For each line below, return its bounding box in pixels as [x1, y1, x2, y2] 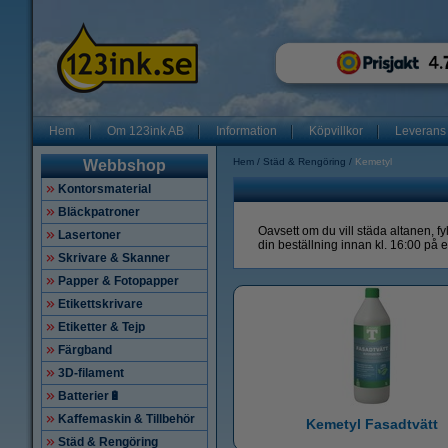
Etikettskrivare [58, 297, 143, 311]
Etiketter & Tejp [58, 320, 145, 334]
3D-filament [58, 366, 124, 380]
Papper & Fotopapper [58, 274, 179, 288]
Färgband [58, 343, 112, 357]
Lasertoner [58, 228, 121, 242]
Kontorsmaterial [58, 182, 151, 196]
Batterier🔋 [58, 389, 121, 403]
